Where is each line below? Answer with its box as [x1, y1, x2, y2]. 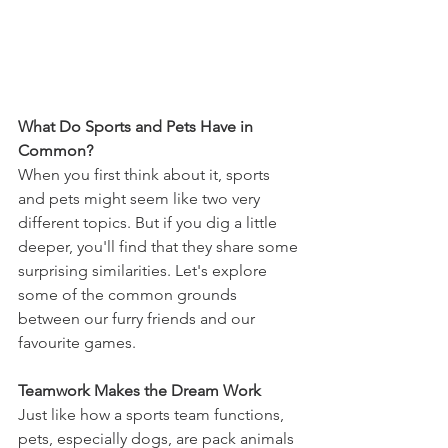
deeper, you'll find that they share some [18, 236, 302, 256]
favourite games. [18, 332, 136, 352]
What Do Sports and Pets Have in [18, 116, 257, 136]
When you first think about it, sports [18, 164, 274, 184]
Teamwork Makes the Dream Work [18, 380, 261, 400]
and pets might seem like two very [18, 188, 264, 208]
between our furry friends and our [18, 308, 259, 328]
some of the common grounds [18, 284, 241, 304]
